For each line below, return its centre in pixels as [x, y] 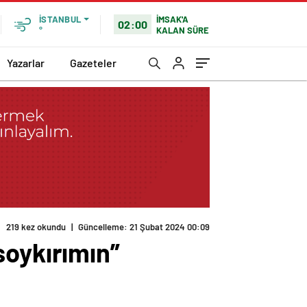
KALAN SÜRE [183, 30]
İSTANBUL [60, 19]
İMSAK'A [173, 19]
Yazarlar [26, 62]
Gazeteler [93, 62]
